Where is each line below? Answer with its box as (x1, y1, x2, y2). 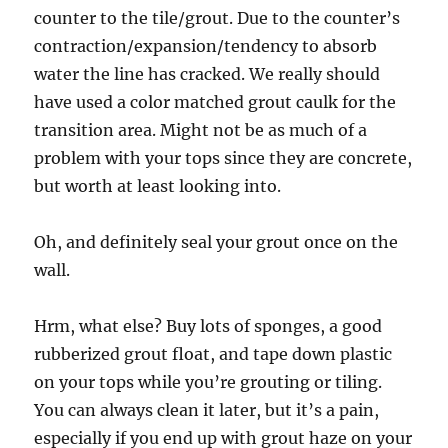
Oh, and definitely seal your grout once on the (34, 231, 399, 252)
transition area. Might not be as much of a (34, 119, 368, 140)
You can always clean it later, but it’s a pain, (34, 399, 380, 420)
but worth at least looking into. (34, 175, 282, 196)
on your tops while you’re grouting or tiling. (34, 371, 383, 392)
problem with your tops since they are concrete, (34, 147, 413, 168)
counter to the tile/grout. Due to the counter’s (34, 7, 401, 28)
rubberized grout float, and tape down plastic (34, 343, 393, 364)
